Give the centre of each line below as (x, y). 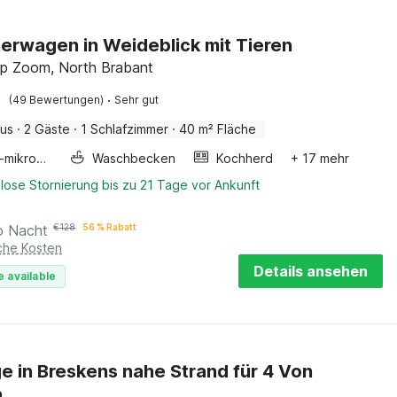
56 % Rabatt (110, 227)
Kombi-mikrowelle (42, 158)
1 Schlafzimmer (125, 129)
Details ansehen (311, 271)
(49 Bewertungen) (57, 100)
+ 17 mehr (320, 158)
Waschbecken (134, 158)
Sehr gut (137, 100)
